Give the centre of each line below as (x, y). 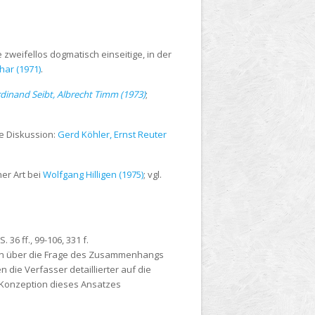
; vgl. (153, 175)
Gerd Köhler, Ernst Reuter (112, 135)
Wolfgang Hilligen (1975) (93, 175)
